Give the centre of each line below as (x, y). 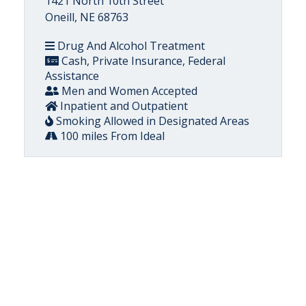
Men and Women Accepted (128, 91)
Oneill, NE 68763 (87, 17)
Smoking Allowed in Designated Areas (151, 121)
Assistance (72, 76)
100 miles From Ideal (111, 136)
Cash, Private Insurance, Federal (142, 61)
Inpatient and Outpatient (123, 106)
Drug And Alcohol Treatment (130, 46)
